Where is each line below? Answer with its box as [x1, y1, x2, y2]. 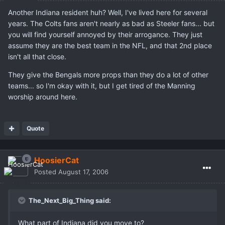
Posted [34, 168, 58, 176]
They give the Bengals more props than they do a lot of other [8, 70, 208, 79]
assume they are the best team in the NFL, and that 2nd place [8, 41, 212, 50]
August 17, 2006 [58, 168, 108, 176]
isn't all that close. [8, 52, 66, 61]
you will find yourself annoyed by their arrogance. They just [8, 30, 202, 39]
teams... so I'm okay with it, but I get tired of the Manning [8, 81, 195, 90]
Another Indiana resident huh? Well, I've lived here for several [8, 8, 207, 17]
